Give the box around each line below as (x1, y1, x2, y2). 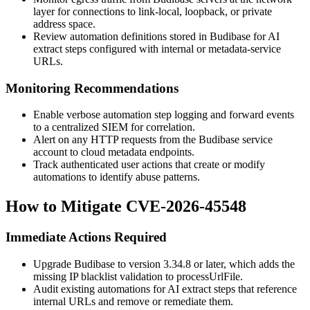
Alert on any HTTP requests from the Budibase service (33, 134, 273, 146)
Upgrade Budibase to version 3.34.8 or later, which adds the (33, 257, 295, 270)
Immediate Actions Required (6, 230, 167, 245)
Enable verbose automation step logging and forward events (33, 109, 294, 121)
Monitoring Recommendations (6, 80, 179, 95)
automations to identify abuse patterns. (33, 171, 200, 183)
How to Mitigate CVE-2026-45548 (6, 197, 246, 216)
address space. (33, 17, 95, 30)
